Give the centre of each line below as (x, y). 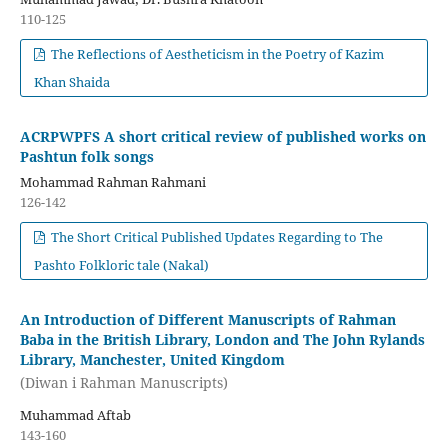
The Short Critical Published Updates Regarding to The (216, 236)
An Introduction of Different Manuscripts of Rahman (207, 319)
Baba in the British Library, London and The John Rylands (222, 339)
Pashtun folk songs (86, 156)
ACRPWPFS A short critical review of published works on (222, 136)
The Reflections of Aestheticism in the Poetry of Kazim (216, 53)
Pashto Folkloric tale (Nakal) (121, 264)
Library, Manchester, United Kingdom (152, 359)
